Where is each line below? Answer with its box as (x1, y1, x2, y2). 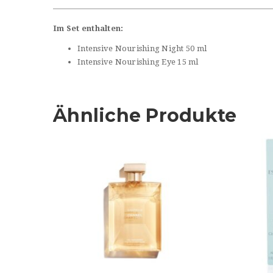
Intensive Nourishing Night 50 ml (77, 44, 207, 54)
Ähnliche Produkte (53, 104, 237, 127)
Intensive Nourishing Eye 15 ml (77, 57, 199, 67)
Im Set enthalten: (53, 24, 124, 34)
